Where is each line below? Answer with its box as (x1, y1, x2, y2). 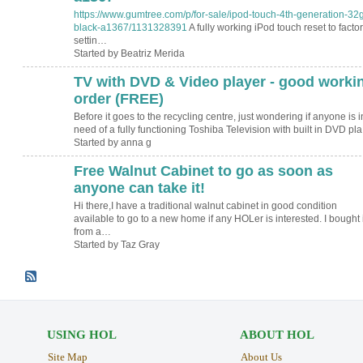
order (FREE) (73, 90, 164, 107)
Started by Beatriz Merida (73, 48, 185, 60)
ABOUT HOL (239, 327, 314, 341)
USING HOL (46, 327, 117, 341)
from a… (73, 226, 111, 238)
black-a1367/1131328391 (73, 22, 187, 34)
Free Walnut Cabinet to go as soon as (73, 162, 333, 179)
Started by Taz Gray (73, 239, 160, 251)
